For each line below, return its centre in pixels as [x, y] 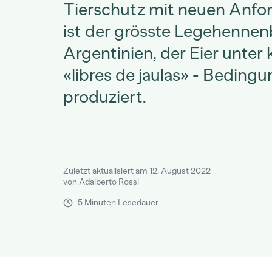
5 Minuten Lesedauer [118, 202]
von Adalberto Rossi [101, 182]
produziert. [105, 97]
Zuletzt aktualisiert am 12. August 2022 [137, 171]
